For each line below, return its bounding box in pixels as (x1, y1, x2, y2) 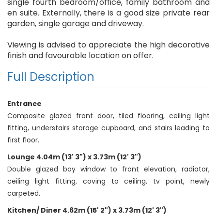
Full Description (7, 69, 94, 85)
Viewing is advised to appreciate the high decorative (7, 39, 210, 51)
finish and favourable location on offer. (7, 50, 154, 62)
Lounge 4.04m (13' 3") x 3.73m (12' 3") (7, 152, 141, 162)
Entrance (7, 99, 42, 109)
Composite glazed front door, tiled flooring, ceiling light (7, 111, 210, 121)
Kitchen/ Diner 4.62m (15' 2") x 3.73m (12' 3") (7, 205, 167, 216)
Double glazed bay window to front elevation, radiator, (7, 164, 210, 174)
